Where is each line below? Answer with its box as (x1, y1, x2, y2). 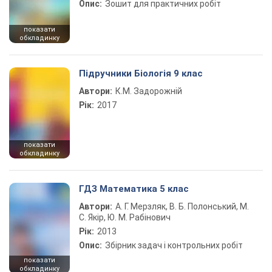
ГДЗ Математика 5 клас (79, 183, 189, 194)
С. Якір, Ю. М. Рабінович (79, 212, 171, 222)
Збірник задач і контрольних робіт (105, 240, 243, 250)
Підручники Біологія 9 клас (79, 68, 203, 79)
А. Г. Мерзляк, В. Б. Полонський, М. (115, 202, 249, 211)
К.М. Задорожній (115, 86, 182, 96)
